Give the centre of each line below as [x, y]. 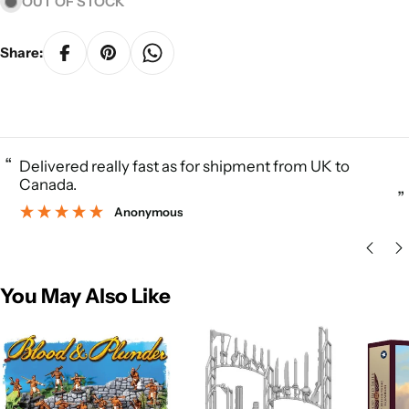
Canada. [48, 184]
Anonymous [148, 211]
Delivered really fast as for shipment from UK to [25, 166]
